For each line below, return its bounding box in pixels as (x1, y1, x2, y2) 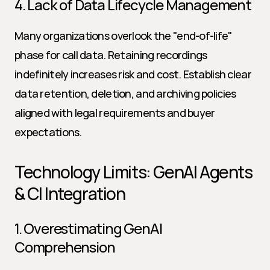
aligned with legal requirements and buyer (14, 105, 215, 120)
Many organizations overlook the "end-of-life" (14, 28, 233, 43)
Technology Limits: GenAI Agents (14, 160, 253, 183)
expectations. (14, 125, 82, 139)
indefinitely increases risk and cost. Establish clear (14, 67, 251, 81)
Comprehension (14, 237, 115, 257)
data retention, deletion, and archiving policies (14, 86, 236, 101)
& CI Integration (14, 182, 125, 205)
